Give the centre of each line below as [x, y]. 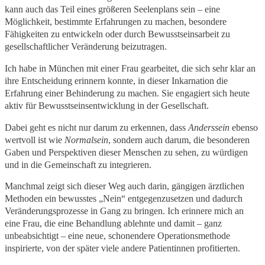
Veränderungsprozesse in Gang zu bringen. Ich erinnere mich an [124, 211]
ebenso [244, 127]
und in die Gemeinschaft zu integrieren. [78, 164]
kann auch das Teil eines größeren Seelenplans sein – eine [112, 9]
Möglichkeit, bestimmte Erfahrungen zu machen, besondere [116, 22]
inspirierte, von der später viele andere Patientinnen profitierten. [122, 248]
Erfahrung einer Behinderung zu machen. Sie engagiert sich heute [127, 93]
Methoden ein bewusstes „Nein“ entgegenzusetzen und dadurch [124, 199]
